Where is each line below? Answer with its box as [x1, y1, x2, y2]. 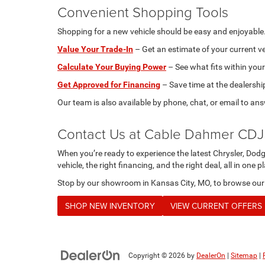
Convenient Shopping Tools [57, 2, 228, 21]
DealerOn [196, 251, 225, 260]
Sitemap [231, 251, 257, 260]
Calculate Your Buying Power [57, 62, 166, 72]
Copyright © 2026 [128, 251, 187, 260]
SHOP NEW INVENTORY [65, 200, 155, 212]
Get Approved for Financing [57, 80, 160, 89]
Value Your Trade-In [57, 44, 133, 54]
